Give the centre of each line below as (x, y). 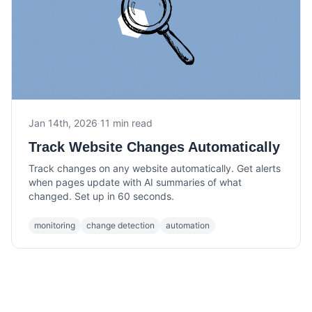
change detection (120, 226)
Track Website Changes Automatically (154, 147)
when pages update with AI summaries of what (135, 182)
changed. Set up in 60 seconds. (101, 196)
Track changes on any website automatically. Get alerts (155, 169)
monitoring (55, 226)
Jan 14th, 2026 (63, 123)
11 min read (126, 123)
